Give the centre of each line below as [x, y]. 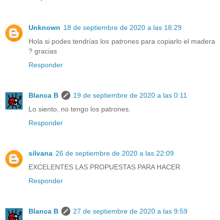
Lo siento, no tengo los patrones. [80, 109]
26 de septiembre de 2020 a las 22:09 [115, 153]
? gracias [43, 51]
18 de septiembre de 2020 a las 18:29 [123, 28]
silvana [41, 153]
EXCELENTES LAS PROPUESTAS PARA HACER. [105, 167]
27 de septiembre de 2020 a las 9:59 [130, 211]
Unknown [44, 28]
